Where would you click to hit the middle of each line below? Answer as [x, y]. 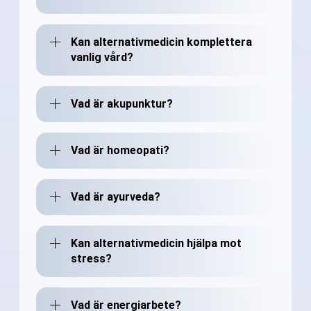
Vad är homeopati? [120, 150]
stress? [91, 258]
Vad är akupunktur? [122, 103]
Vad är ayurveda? [116, 196]
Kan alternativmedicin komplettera [161, 42]
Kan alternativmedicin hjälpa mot [156, 243]
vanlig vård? [102, 57]
